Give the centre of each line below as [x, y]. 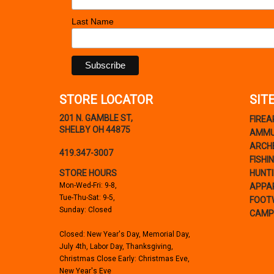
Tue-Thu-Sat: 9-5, [87, 198]
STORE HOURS [88, 173]
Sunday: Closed [86, 210]
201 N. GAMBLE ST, [96, 118]
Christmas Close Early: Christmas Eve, [124, 259]
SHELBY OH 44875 [95, 130]
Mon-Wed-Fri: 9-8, [88, 186]
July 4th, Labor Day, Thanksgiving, [116, 247]
